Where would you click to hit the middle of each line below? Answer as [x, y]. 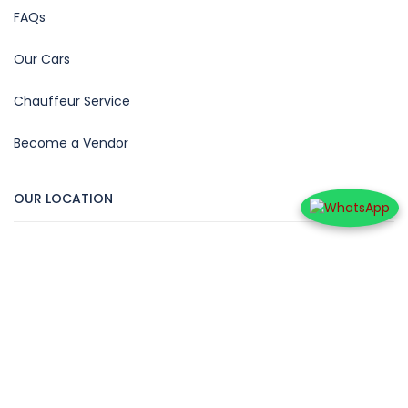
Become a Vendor [71, 143]
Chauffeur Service [72, 101]
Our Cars [42, 59]
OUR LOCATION [63, 199]
